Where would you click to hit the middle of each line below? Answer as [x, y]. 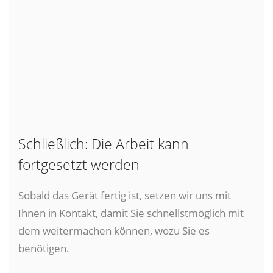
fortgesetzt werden [79, 165]
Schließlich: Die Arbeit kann [104, 144]
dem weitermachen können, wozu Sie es [114, 230]
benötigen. [44, 248]
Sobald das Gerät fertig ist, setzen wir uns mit [125, 195]
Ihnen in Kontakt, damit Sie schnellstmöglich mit [131, 212]
